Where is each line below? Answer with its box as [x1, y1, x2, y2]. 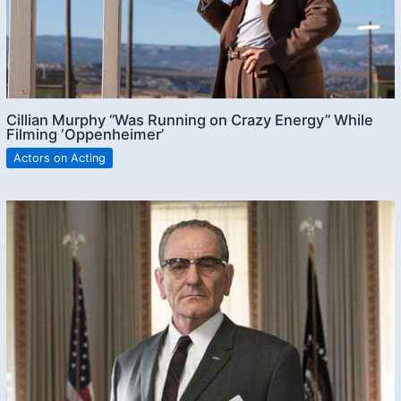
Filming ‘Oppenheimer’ [6, 125, 165, 144]
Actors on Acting [13, 150, 107, 165]
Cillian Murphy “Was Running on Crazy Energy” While [6, 111, 374, 130]
